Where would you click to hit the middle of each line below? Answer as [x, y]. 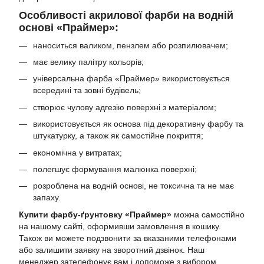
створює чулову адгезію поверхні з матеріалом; [125, 107]
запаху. [47, 198]
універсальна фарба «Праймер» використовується [131, 79]
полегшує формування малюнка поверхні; [115, 169]
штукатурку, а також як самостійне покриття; [118, 136]
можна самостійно [208, 214]
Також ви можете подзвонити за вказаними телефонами [128, 238]
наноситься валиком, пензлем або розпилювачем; [131, 45]
